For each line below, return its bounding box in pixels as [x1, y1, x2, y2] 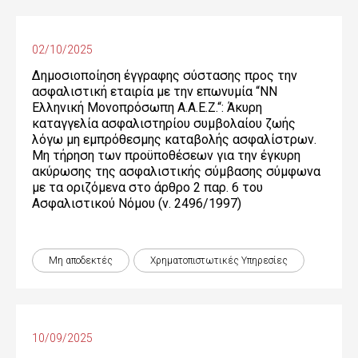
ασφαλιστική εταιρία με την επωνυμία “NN [32, 84, 277, 99]
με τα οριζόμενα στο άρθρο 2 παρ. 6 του [32, 180, 263, 195]
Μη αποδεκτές [49, 255, 113, 266]
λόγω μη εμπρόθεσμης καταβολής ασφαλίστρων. [32, 132, 316, 147]
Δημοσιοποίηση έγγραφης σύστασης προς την [32, 68, 297, 83]
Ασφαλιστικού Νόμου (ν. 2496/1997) [32, 196, 241, 211]
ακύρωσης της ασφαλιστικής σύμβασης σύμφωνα [32, 164, 320, 179]
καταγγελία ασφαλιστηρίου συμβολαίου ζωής [32, 116, 296, 131]
